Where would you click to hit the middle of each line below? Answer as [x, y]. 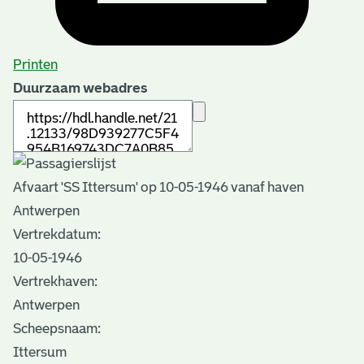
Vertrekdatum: [57, 234]
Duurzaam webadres [80, 88]
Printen [35, 64]
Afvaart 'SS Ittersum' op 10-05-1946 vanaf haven [158, 187]
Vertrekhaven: [55, 281]
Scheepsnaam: [57, 328]
